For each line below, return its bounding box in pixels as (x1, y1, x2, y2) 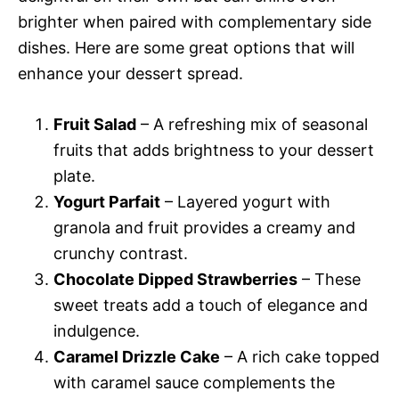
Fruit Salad (53, 115, 136, 134)
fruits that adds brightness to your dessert (53, 141, 374, 160)
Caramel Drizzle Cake (53, 347, 220, 367)
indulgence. (53, 322, 140, 341)
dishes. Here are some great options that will (18, 38, 354, 58)
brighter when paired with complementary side (18, 12, 371, 32)
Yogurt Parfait (53, 192, 160, 212)
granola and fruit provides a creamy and (53, 218, 355, 238)
